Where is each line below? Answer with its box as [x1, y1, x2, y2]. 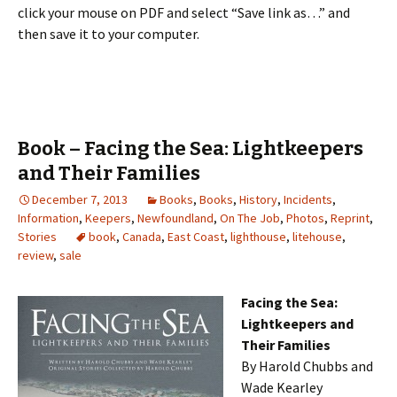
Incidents [284, 191, 332, 207]
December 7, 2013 [32, 191, 128, 207]
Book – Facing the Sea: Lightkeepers [18, 136, 363, 160]
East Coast [167, 229, 224, 245]
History [239, 191, 277, 207]
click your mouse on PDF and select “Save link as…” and [18, 4, 350, 21]
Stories [18, 229, 57, 245]
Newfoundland [137, 210, 214, 226]
